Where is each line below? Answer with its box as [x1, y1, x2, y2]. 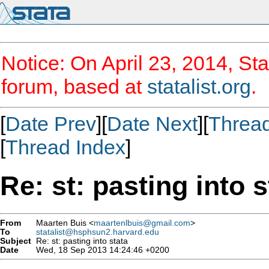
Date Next [107, 112, 198, 135]
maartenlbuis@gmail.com [94, 218, 190, 228]
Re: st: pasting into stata [31, 236, 128, 246]
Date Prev [5, 112, 96, 135]
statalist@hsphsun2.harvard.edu [36, 227, 159, 237]
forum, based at [1, 75, 147, 98]
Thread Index [5, 136, 125, 159]
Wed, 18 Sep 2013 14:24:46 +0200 [31, 245, 169, 255]
